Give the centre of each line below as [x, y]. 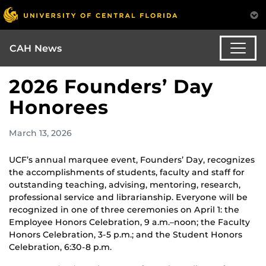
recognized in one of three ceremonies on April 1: [117, 210]
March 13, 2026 [40, 133]
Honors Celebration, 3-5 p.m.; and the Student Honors [126, 235]
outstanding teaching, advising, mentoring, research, [125, 185]
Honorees [59, 107]
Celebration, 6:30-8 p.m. [60, 247]
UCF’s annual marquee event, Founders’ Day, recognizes [132, 160]
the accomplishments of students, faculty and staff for [127, 172]
